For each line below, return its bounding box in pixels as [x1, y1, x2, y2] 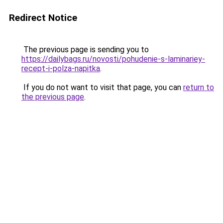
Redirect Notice [9, 12, 77, 23]
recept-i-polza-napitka [21, 64, 100, 73]
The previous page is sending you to [21, 45, 149, 54]
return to [183, 83, 214, 92]
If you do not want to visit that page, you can [21, 83, 183, 92]
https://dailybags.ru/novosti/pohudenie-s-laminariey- [21, 54, 205, 64]
